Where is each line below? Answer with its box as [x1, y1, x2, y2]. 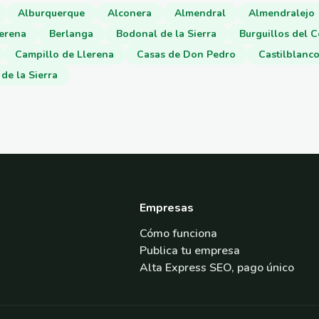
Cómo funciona [140, 225, 217, 241]
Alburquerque [18, 6, 85, 20]
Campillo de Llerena [15, 47, 114, 61]
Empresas [140, 199, 194, 216]
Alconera [108, 6, 152, 20]
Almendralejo [249, 6, 315, 20]
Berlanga [49, 26, 93, 41]
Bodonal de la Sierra [116, 26, 216, 41]
